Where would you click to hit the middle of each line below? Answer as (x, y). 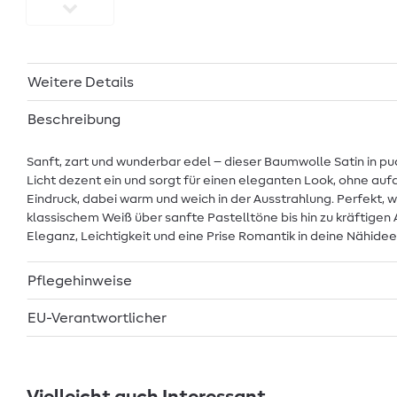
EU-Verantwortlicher (97, 318)
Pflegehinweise (80, 280)
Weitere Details (81, 82)
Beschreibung (74, 119)
